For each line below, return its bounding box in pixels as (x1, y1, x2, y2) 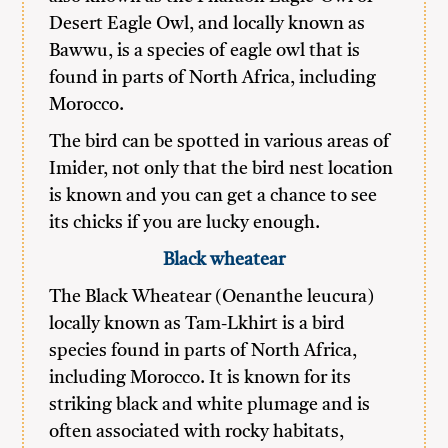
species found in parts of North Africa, (49, 342, 358, 360)
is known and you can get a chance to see (49, 187, 378, 205)
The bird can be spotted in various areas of (49, 133, 391, 151)
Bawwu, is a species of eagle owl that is (49, 42, 361, 60)
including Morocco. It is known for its (49, 369, 352, 387)
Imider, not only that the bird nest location (49, 160, 394, 178)
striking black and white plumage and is (49, 396, 371, 414)
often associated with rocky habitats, (49, 423, 345, 441)
